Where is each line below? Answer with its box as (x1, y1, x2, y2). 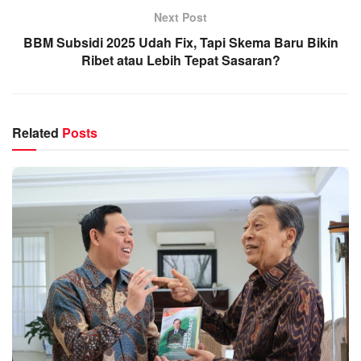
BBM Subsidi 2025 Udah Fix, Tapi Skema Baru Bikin (23, 32, 338, 52)
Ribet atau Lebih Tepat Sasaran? (81, 50, 280, 69)
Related (12, 122, 59, 142)
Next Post (154, 8, 207, 25)
